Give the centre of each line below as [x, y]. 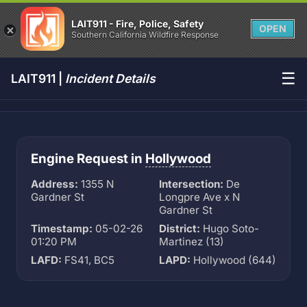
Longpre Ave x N [199, 197]
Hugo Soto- [230, 229]
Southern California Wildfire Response [145, 35]
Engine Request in [88, 159]
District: [180, 229]
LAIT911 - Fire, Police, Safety [137, 24]
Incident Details [110, 78]
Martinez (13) [192, 242]
